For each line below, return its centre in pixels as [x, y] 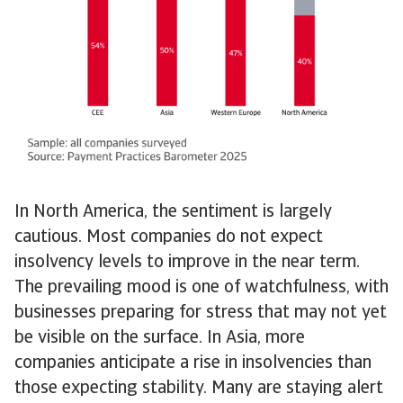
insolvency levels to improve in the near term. [187, 262]
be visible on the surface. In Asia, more [160, 338]
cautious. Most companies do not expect [169, 237]
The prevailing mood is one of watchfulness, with [201, 287]
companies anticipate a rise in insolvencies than [193, 363]
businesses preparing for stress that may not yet [201, 313]
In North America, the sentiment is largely [173, 212]
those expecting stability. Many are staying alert [199, 388]
